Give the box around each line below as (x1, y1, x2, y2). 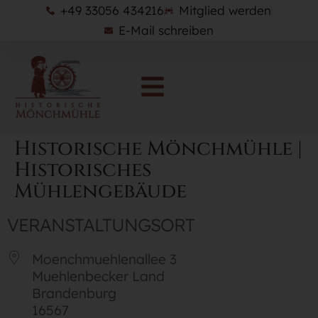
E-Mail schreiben (119, 23, 214, 38)
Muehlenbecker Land (32, 268, 165, 285)
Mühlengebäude (14, 178, 187, 205)
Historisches (14, 157, 151, 184)
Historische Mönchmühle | (14, 136, 302, 163)
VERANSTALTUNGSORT (7, 214, 194, 236)
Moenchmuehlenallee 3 (32, 251, 177, 268)
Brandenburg (32, 285, 116, 302)
